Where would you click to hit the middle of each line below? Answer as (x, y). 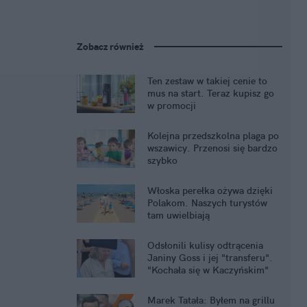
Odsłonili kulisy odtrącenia (205, 246)
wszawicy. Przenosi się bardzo (212, 148)
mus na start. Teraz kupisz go (211, 94)
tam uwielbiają (179, 216)
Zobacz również (110, 47)
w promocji (172, 106)
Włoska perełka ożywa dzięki (210, 191)
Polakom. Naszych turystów (207, 203)
